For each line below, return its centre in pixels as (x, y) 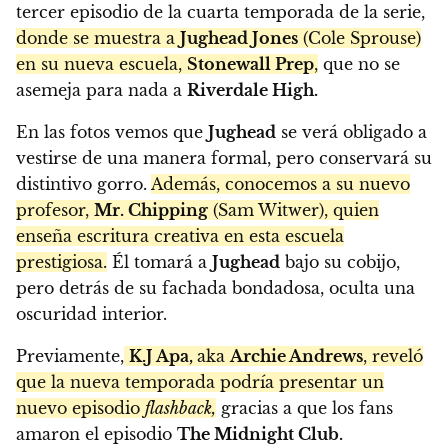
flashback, (180, 408)
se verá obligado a (351, 132)
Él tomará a (159, 262)
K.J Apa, (163, 356)
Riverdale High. (252, 90)
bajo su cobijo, (340, 262)
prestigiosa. (61, 262)
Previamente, (70, 356)
